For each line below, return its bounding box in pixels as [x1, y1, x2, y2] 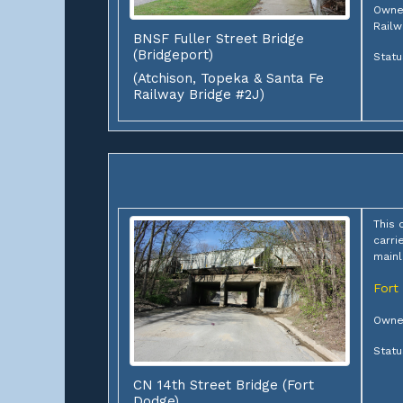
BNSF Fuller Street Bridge [133, 31, 304, 48]
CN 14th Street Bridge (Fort [133, 376, 314, 393]
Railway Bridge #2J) [133, 86, 264, 103]
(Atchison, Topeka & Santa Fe [133, 70, 324, 87]
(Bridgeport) [133, 47, 213, 64]
